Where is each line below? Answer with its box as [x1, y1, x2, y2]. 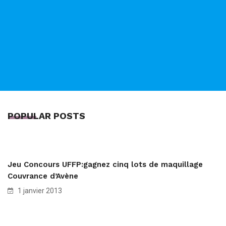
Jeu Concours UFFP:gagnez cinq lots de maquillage [8, 160, 203, 169]
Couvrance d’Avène [8, 172, 78, 181]
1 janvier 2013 [16, 187, 62, 195]
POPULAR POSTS [8, 110, 85, 122]
